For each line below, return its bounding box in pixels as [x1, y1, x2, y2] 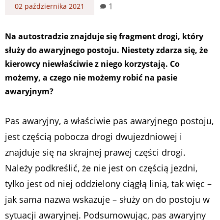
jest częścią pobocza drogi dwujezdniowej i [5, 131, 182, 143]
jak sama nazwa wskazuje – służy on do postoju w [5, 193, 210, 206]
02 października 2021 [15, 1, 84, 11]
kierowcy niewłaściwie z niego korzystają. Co [5, 58, 180, 70]
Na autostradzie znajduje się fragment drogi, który [5, 31, 203, 42]
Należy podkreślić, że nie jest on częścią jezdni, [5, 162, 197, 174]
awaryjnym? [5, 86, 54, 97]
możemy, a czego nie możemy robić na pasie [5, 72, 177, 83]
